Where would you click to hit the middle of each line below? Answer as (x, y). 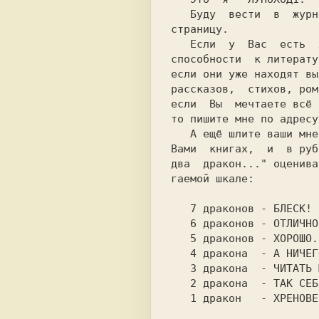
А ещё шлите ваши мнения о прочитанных (181, 134)
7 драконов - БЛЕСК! (181, 209)
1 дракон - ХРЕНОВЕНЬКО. (181, 298)
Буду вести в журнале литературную (181, 14)
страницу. (200, 29)
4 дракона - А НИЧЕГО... (181, 253)
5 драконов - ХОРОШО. (181, 239)
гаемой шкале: (213, 179)
